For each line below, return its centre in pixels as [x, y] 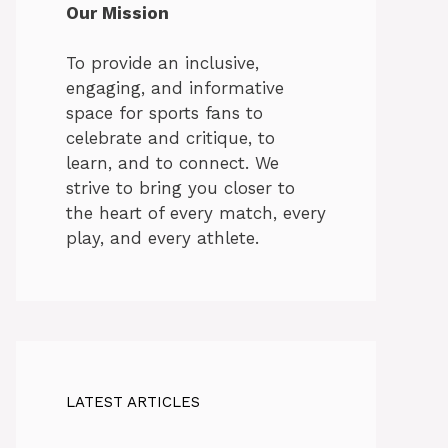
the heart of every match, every [196, 213]
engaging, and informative [175, 88]
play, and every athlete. [162, 238]
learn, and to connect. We [172, 163]
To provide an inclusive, [162, 63]
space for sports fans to [164, 113]
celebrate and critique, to [170, 138]
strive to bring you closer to [180, 188]
